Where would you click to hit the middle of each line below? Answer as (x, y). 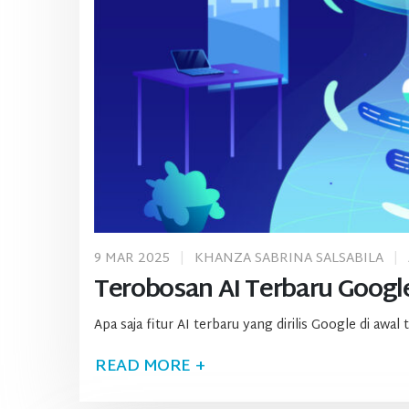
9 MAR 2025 (132, 259)
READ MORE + (150, 366)
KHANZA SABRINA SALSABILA (289, 259)
